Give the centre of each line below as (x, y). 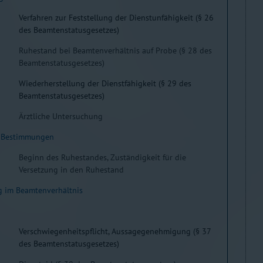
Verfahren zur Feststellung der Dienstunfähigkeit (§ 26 (116, 18)
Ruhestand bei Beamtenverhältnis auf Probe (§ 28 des (115, 50)
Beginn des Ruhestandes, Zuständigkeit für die (102, 157)
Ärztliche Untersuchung (61, 116)
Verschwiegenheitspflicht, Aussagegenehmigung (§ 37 (115, 231)
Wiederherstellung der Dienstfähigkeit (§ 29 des (105, 83)
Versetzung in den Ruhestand (71, 170)
